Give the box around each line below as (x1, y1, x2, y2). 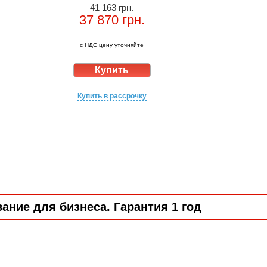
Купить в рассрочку (77, 92, 147, 100)
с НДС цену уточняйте (80, 42, 144, 48)
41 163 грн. (90, 2, 134, 13)
